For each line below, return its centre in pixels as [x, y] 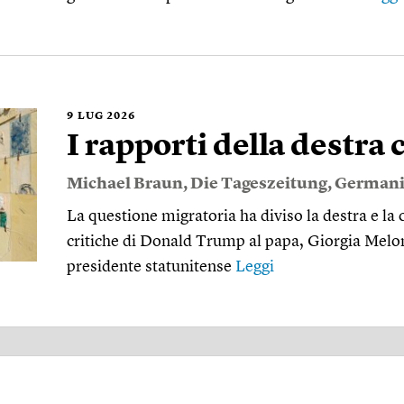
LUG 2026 [106, 116]
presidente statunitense [151, 267]
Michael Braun [125, 184]
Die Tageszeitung [259, 184]
